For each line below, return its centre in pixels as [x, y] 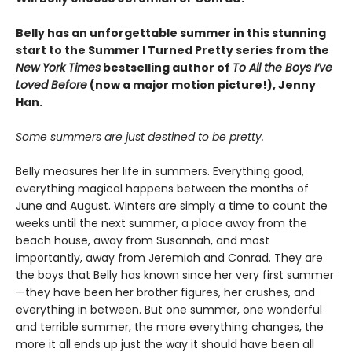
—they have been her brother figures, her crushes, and [165, 293]
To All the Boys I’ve [282, 68]
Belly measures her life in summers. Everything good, [160, 172]
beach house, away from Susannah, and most [143, 241]
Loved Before [51, 85]
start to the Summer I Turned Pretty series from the [172, 51]
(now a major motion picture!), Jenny [202, 85]
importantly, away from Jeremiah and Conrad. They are [169, 258]
